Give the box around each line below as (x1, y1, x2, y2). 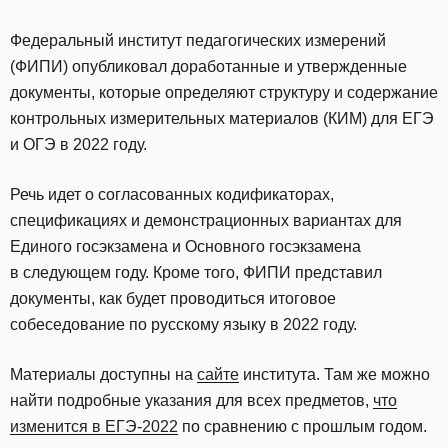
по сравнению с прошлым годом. (178, 418, 427, 435)
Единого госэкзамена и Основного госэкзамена (10, 238, 361, 255)
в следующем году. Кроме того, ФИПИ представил (10, 264, 382, 281)
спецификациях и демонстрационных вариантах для (10, 212, 402, 229)
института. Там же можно (239, 366, 430, 383)
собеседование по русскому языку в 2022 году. (10, 316, 357, 333)
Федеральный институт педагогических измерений (10, 32, 386, 49)
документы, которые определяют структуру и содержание (10, 84, 438, 101)
